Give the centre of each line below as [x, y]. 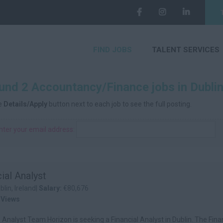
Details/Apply [25, 104]
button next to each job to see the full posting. [119, 104]
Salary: [51, 188]
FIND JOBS [112, 50]
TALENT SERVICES [186, 50]
